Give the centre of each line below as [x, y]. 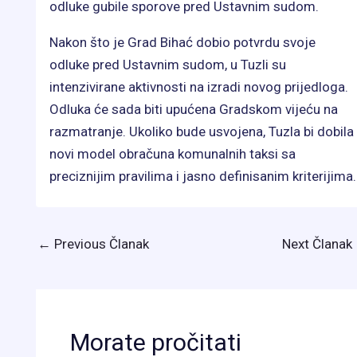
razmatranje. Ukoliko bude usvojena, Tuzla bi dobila [202, 131]
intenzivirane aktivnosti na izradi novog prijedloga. [199, 86]
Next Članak [319, 243]
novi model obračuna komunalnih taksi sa [173, 153]
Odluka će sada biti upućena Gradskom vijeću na [194, 109]
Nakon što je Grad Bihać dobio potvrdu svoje [182, 42]
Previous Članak [100, 243]
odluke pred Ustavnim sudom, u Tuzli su [168, 64]
